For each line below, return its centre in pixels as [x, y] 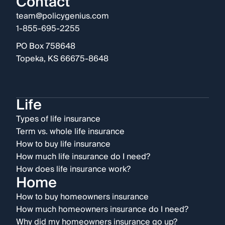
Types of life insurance [58, 119]
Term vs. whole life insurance [70, 132]
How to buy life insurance [63, 144]
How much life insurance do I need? [83, 157]
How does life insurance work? [73, 170]
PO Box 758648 [46, 46]
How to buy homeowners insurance [82, 197]
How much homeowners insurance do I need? [102, 210]
